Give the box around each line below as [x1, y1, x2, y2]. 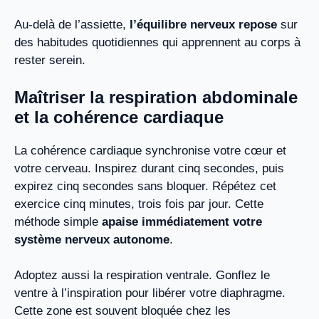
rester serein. [14, 53, 85, 68]
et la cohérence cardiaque [14, 107, 224, 127]
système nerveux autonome [14, 232, 169, 246]
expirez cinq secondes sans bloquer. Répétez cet [14, 179, 276, 193]
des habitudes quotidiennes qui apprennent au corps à [14, 36, 300, 50]
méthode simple [14, 214, 102, 229]
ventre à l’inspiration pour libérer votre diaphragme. [14, 286, 286, 300]
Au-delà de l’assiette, [14, 18, 130, 32]
